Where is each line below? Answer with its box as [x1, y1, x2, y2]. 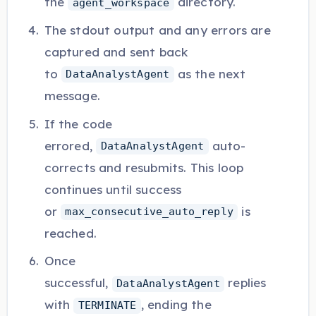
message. [44, 87, 100, 103]
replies [224, 275, 267, 291]
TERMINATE [78, 299, 137, 312]
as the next [174, 66, 246, 81]
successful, [44, 275, 112, 291]
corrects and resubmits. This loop [44, 159, 244, 175]
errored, [44, 138, 97, 153]
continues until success [44, 181, 182, 197]
